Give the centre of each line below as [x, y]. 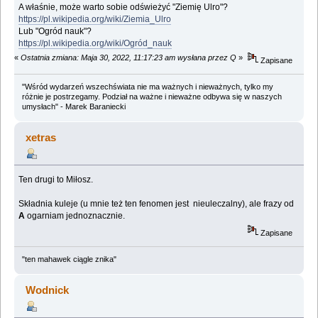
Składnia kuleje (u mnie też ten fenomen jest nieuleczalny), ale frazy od [157, 204]
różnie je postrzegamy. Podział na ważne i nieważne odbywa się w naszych [152, 97]
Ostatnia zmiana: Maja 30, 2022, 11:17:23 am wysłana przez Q [128, 57]
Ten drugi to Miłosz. [56, 180]
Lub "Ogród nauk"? [55, 31]
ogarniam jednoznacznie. [75, 216]
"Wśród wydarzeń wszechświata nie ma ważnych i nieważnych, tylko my [147, 87]
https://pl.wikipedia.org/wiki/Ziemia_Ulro [95, 19]
